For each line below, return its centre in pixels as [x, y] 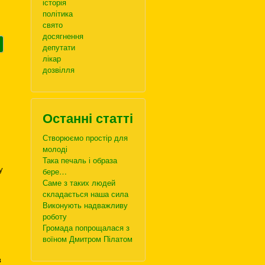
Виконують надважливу [85, 205]
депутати [59, 47]
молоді [55, 149]
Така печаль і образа [80, 160]
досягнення [63, 36]
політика [58, 13]
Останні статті [88, 118]
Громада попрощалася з [86, 227]
